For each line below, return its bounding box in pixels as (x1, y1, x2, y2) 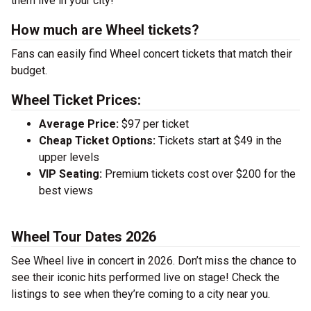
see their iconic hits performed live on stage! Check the (11, 271, 280, 284)
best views (39, 184, 93, 197)
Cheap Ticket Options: (39, 134, 155, 147)
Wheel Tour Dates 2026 (11, 228, 156, 245)
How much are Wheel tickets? (11, 22, 199, 38)
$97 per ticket (119, 117, 189, 131)
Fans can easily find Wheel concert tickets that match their (11, 47, 292, 60)
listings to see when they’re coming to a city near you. (11, 287, 270, 301)
